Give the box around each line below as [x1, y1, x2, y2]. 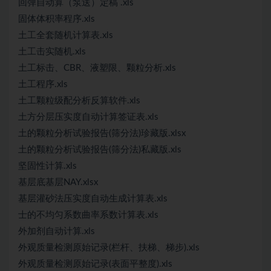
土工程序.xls [18, 80, 68, 89]
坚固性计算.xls [18, 162, 77, 171]
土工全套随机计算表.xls [18, 31, 113, 40]
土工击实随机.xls [18, 47, 86, 56]
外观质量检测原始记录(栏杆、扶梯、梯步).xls [18, 243, 200, 252]
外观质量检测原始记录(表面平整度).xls [18, 260, 172, 269]
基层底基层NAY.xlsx [18, 178, 98, 187]
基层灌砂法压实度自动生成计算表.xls [18, 194, 168, 203]
